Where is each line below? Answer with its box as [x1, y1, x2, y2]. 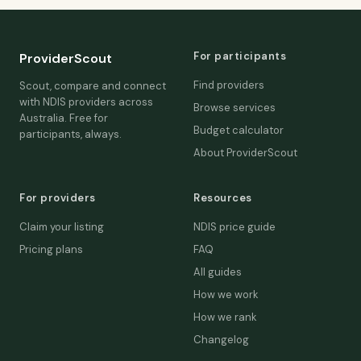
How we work [193, 288, 259, 301]
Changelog [193, 333, 249, 346]
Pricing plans [19, 243, 83, 256]
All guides [193, 265, 242, 279]
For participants [193, 49, 286, 63]
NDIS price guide [193, 220, 276, 234]
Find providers [193, 78, 264, 92]
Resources [193, 191, 252, 205]
